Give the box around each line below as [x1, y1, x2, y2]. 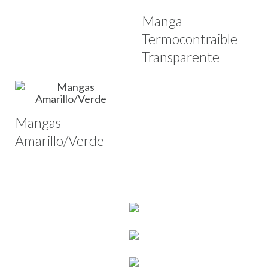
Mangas [15, 114, 61, 131]
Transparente [141, 48, 220, 65]
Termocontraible [141, 30, 237, 47]
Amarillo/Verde [15, 132, 104, 149]
